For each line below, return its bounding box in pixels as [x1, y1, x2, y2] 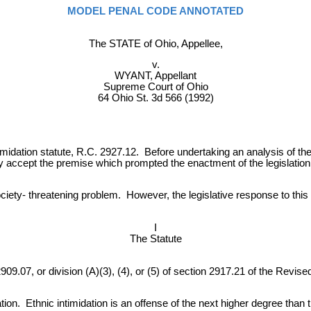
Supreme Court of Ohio [103, 81, 208, 93]
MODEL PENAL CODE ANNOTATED [67, 6, 244, 17]
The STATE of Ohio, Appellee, [88, 37, 223, 49]
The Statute [129, 233, 182, 244]
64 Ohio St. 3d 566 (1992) [97, 92, 214, 104]
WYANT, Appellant [115, 70, 196, 82]
